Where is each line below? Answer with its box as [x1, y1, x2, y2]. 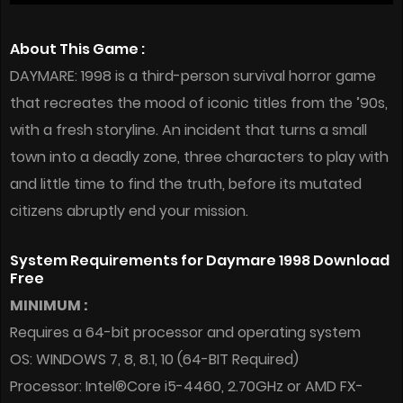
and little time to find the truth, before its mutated [10, 174, 362, 195]
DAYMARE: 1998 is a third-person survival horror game [10, 66, 376, 87]
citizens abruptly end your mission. [10, 201, 248, 222]
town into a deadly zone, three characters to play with [10, 147, 389, 168]
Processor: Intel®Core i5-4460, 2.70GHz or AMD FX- [10, 376, 363, 398]
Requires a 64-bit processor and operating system [10, 322, 361, 344]
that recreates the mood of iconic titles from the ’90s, [10, 93, 388, 114]
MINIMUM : [10, 295, 88, 317]
